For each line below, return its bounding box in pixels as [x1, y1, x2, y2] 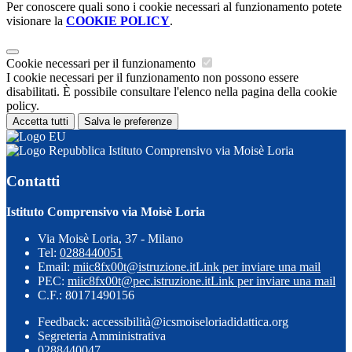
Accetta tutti [13, 115, 68, 128]
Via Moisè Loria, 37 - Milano [38, 231, 183, 245]
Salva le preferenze [84, 115, 172, 128]
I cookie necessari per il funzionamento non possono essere [6, 71, 299, 85]
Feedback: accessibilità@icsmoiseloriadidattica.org [38, 314, 288, 328]
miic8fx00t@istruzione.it [73, 259, 196, 273]
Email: [38, 259, 73, 273]
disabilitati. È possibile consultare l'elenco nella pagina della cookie [6, 85, 337, 99]
